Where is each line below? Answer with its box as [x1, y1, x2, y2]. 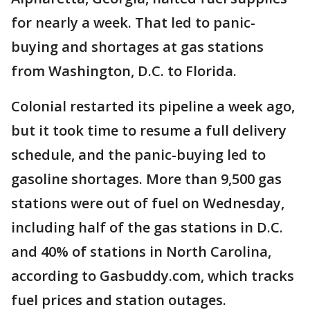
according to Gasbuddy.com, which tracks [11, 266, 294, 286]
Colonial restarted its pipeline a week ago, [11, 97, 295, 116]
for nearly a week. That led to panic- [11, 13, 255, 33]
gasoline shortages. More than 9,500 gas [11, 170, 282, 189]
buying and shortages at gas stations [11, 37, 264, 57]
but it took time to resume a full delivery [11, 121, 286, 140]
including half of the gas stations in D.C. [11, 218, 283, 237]
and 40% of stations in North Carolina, [11, 242, 271, 262]
